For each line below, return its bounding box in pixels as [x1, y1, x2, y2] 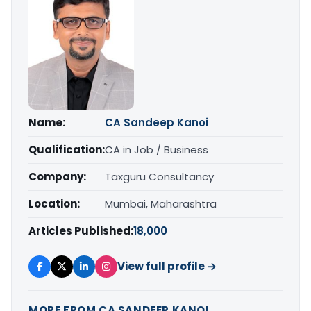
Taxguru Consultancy [105, 169, 214, 184]
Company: [28, 169, 86, 184]
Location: [28, 196, 80, 211]
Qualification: [28, 142, 105, 157]
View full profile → [117, 258, 217, 274]
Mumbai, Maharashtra [105, 196, 217, 211]
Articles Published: [28, 223, 133, 238]
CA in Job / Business [105, 142, 208, 157]
